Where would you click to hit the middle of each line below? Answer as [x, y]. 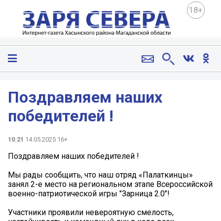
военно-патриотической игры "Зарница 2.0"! [89, 193]
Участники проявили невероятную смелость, [91, 212]
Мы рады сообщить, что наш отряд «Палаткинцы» [100, 175]
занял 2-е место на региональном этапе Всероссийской [110, 184]
